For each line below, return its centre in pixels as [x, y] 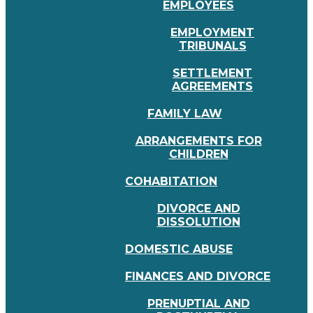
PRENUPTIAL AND [198, 304]
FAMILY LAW [184, 114]
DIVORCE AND [198, 209]
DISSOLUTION [198, 222]
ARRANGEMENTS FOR [198, 141]
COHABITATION [171, 182]
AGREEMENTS [212, 87]
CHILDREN [198, 154]
